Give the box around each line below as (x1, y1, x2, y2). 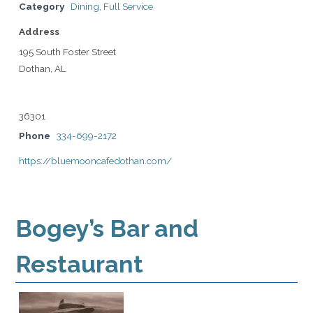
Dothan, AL (19, 62, 66, 74)
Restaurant (15, 249, 143, 278)
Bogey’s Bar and (15, 214, 198, 242)
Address (19, 25, 59, 37)
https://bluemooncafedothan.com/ (19, 154, 172, 166)
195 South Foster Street (19, 45, 116, 57)
